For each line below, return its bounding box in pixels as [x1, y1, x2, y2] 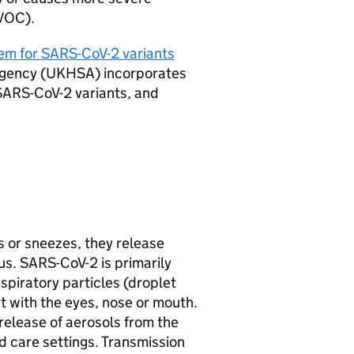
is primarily [97, 254, 171, 272]
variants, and [71, 84, 159, 102]
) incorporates [94, 64, 186, 82]
